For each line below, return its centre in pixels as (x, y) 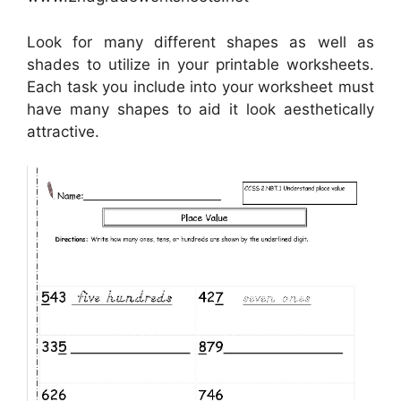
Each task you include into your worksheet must (200, 86)
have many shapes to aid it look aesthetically (200, 109)
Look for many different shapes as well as (200, 42)
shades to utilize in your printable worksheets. (200, 64)
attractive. (63, 131)
